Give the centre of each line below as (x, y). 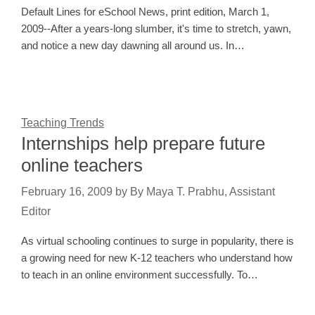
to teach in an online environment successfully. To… (140, 275)
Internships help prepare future (143, 144)
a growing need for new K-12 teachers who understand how (157, 258)
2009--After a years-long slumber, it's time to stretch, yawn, (156, 29)
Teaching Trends (63, 123)
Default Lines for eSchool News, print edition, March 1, (145, 12)
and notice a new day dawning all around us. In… (133, 46)
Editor (36, 212)
